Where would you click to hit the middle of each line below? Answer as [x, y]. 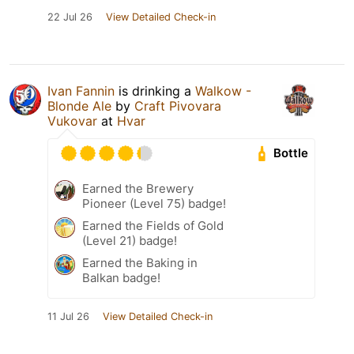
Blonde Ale [79, 105]
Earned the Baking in [140, 262]
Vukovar [72, 121]
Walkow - [223, 90]
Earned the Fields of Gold [153, 225]
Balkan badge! [121, 277]
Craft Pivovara [178, 105]
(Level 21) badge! [130, 240]
